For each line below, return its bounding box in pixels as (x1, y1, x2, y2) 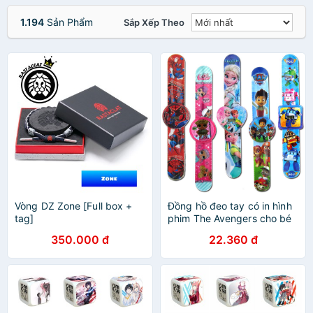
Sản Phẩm (44, 16, 93, 28)
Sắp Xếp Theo (124, 17, 184, 28)
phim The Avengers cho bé (168, 212, 292, 224)
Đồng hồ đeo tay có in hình (168, 200, 292, 212)
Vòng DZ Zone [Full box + (15, 200, 133, 212)
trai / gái (168, 225, 206, 237)
